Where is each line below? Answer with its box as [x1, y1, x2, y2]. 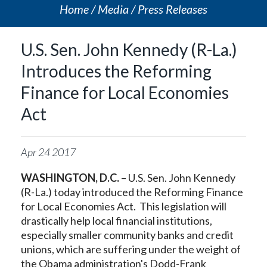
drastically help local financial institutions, [21, 214, 212, 227]
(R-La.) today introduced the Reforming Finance [21, 185, 243, 198]
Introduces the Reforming [21, 61, 212, 81]
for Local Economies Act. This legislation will [21, 200, 226, 213]
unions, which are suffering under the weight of [21, 243, 241, 256]
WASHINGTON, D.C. [21, 171, 119, 184]
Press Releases [138, 2, 207, 16]
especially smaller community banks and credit [21, 228, 234, 241]
